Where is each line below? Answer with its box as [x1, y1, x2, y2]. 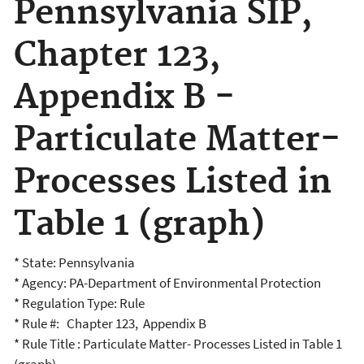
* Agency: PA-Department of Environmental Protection [14, 274, 321, 292]
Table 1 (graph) [14, 203, 265, 245]
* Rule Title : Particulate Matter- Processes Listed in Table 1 [14, 335, 342, 353]
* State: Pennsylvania [14, 253, 137, 272]
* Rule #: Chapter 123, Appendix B [14, 314, 206, 333]
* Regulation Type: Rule [14, 294, 145, 313]
